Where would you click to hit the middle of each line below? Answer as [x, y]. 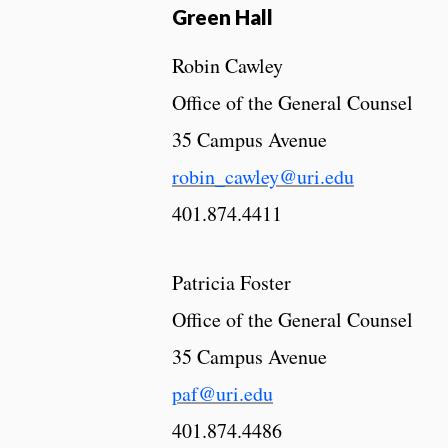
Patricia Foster [231, 283]
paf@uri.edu [222, 394]
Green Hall [222, 16]
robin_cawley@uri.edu [263, 177]
